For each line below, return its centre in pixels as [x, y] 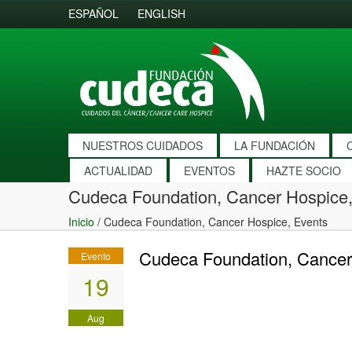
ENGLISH [161, 13]
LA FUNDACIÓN [275, 145]
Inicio [81, 222]
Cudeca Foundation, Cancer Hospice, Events [216, 222]
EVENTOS [209, 170]
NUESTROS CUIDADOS [143, 145]
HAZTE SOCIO [304, 170]
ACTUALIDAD [118, 170]
